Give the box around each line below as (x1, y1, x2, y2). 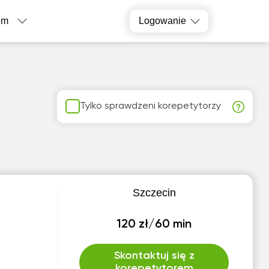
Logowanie (139, 16, 187, 26)
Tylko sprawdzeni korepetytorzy (80, 101, 222, 111)
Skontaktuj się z (113, 250, 195, 261)
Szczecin (132, 187, 176, 199)
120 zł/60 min (116, 219, 192, 231)
